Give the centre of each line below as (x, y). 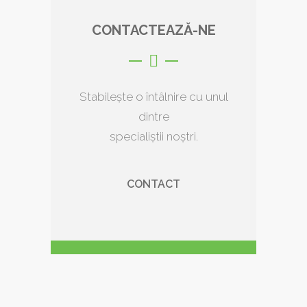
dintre (153, 116)
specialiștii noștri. (153, 136)
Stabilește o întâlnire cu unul (153, 96)
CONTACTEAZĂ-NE (153, 30)
